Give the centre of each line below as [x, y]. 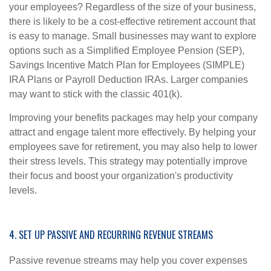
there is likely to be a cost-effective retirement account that [132, 22]
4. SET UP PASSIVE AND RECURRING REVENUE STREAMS [111, 235]
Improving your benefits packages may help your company [133, 118]
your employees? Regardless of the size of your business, [132, 7]
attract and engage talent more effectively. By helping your [132, 132]
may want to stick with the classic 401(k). [96, 94]
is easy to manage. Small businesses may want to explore [133, 36]
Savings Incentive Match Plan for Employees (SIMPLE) [127, 65]
